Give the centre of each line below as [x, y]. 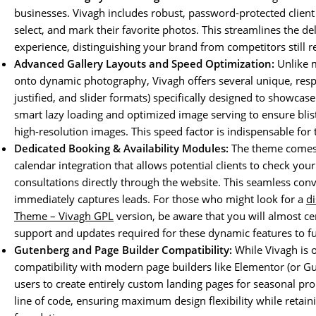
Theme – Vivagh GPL [64, 216]
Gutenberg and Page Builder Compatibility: [123, 250]
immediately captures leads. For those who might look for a [160, 199]
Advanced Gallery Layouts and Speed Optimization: [144, 64]
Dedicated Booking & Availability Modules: [121, 148]
